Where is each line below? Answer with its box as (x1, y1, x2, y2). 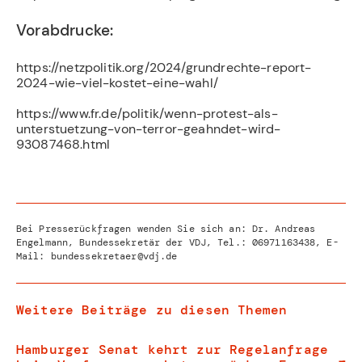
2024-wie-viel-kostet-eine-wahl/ (16, 74, 218, 91)
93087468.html (16, 136, 111, 154)
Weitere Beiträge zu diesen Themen (16, 301, 288, 319)
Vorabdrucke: (16, 20, 114, 40)
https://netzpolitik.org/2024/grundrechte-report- (16, 58, 312, 76)
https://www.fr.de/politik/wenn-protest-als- (16, 105, 278, 123)
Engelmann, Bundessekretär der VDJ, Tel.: (16, 236, 252, 250)
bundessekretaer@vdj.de (50, 250, 178, 263)
